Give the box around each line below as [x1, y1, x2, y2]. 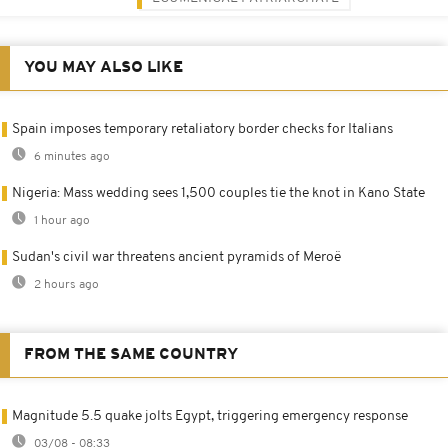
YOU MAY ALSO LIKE [24, 59, 183, 76]
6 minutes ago [31, 150, 110, 163]
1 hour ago [31, 214, 90, 227]
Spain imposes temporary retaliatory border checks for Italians [12, 121, 393, 137]
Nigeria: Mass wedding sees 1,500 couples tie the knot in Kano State [12, 185, 425, 201]
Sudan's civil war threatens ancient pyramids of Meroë [12, 249, 341, 265]
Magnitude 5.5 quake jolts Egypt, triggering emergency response [12, 408, 408, 424]
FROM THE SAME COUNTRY [24, 346, 238, 363]
